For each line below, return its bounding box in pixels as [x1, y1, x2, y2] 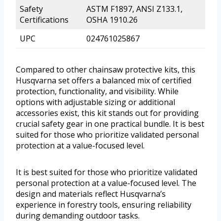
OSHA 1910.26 [86, 14, 138, 26]
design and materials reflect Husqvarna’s [16, 188, 166, 200]
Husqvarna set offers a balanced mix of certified [16, 75, 191, 86]
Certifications [20, 14, 69, 26]
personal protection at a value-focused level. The [16, 178, 196, 189]
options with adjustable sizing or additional [16, 97, 175, 108]
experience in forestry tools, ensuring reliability [16, 199, 191, 211]
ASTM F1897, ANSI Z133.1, [86, 3, 183, 15]
